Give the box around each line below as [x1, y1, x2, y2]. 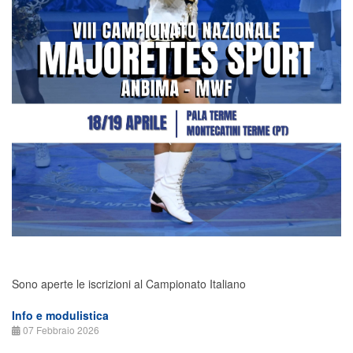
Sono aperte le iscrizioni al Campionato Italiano [12, 276, 246, 292]
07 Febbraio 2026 [23, 323, 99, 337]
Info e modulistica [12, 307, 109, 324]
